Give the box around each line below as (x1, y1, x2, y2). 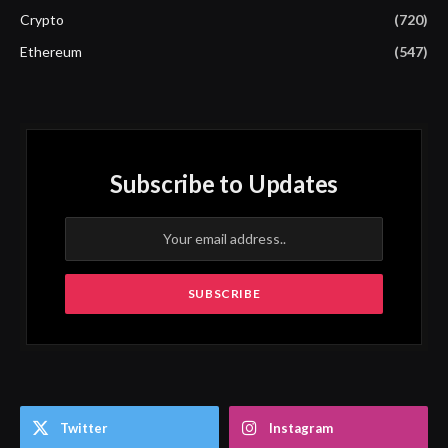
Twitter (60, 419, 108, 436)
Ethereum (20, 42, 82, 60)
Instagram (269, 419, 333, 436)
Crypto (20, 10, 64, 28)
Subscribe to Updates (109, 168, 339, 198)
